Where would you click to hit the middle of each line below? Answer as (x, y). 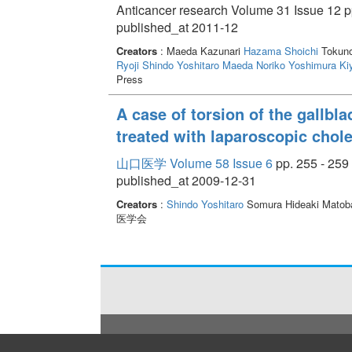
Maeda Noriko (253, 64)
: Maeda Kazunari (200, 50)
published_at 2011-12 (177, 27)
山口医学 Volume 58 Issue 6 (194, 163)
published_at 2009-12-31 (186, 180)
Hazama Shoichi (280, 50)
